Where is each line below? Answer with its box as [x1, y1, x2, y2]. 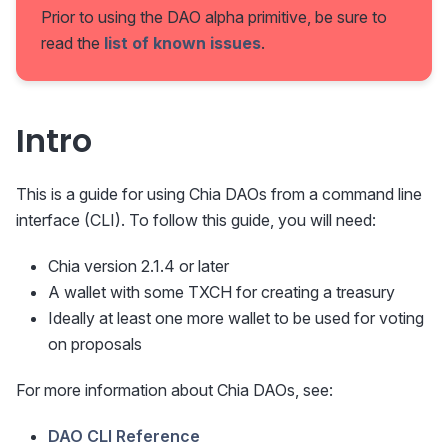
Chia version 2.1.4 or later [48, 256, 229, 277]
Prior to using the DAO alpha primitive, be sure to [41, 7, 387, 28]
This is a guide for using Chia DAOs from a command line [16, 184, 422, 205]
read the [41, 33, 104, 54]
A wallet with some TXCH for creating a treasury [48, 282, 395, 303]
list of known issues [104, 33, 261, 54]
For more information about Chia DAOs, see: [16, 380, 333, 401]
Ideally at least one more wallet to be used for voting [48, 308, 424, 329]
